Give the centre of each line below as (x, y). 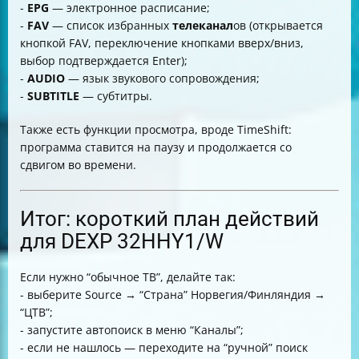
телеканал (203, 25)
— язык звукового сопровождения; (162, 78)
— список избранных (111, 25)
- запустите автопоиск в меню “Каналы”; (132, 330)
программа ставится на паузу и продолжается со (156, 147)
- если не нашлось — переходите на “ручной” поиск (164, 347)
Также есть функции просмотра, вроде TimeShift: (156, 129)
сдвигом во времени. (78, 165)
